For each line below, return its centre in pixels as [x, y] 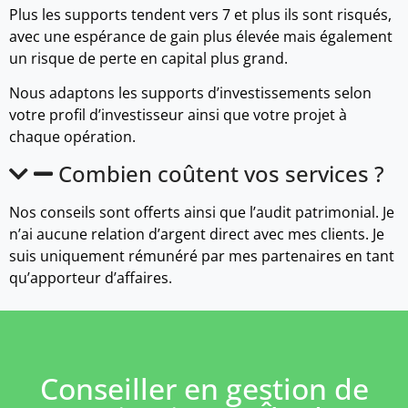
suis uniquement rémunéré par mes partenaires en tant [202, 255]
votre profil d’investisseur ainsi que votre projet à [178, 115]
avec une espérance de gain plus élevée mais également [201, 37]
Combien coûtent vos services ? [221, 173]
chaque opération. [72, 137]
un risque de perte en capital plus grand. [148, 59]
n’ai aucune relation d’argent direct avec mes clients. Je [197, 234]
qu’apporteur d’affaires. [91, 277]
